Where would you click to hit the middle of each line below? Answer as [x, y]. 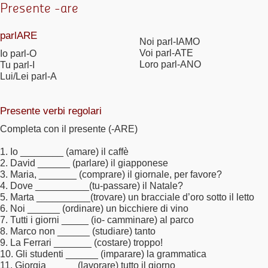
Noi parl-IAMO [169, 41]
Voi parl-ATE [166, 53]
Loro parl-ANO [170, 64]
